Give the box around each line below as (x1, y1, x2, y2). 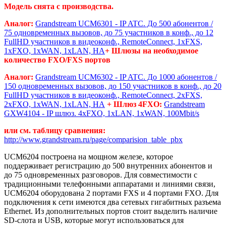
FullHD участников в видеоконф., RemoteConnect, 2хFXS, (4, 90, 202, 99)
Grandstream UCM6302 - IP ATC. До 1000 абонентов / (35, 72, 217, 81)
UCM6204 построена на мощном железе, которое (4, 152, 173, 161)
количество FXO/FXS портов (4, 55, 110, 64)
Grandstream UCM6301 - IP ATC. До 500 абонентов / (35, 19, 213, 28)
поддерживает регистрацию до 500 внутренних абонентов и (4, 161, 212, 170)
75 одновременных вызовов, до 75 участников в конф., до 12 (4, 28, 213, 37)
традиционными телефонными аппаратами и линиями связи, (4, 179, 215, 188)
